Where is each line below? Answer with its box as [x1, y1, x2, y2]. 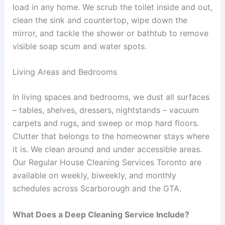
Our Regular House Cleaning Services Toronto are [12, 157, 201, 168]
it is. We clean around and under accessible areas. [12, 144, 202, 155]
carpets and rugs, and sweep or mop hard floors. [12, 118, 199, 129]
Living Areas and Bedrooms [12, 67, 117, 77]
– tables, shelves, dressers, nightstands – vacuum [12, 105, 199, 116]
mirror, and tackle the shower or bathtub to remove [12, 28, 208, 38]
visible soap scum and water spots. [12, 41, 147, 51]
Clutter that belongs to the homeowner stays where [12, 131, 209, 142]
